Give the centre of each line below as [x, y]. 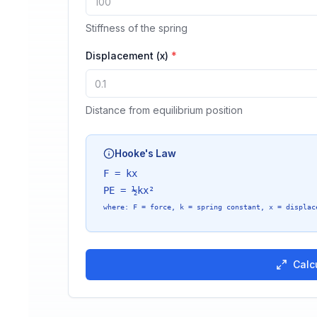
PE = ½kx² [129, 190]
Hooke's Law [145, 153]
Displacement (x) [127, 56]
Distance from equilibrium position [164, 110]
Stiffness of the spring [137, 28]
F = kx [120, 173]
